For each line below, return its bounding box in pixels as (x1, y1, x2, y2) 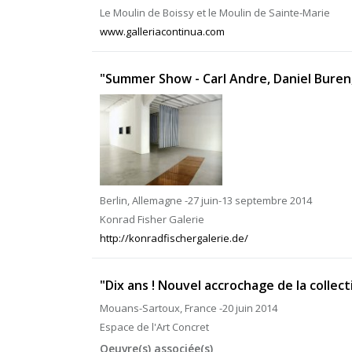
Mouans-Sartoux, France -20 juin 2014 (100, 301, 277, 315)
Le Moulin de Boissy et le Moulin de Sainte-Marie (100, 5, 330, 20)
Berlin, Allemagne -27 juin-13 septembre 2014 (100, 193, 312, 207)
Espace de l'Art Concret (100, 320, 209, 334)
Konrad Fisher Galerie (100, 212, 204, 226)
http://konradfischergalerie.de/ (100, 231, 248, 245)
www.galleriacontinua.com (100, 24, 225, 38)
